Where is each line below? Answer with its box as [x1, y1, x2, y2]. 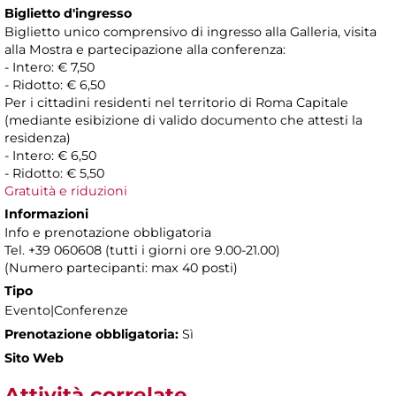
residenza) [4, 130, 71, 147]
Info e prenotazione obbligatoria [4, 225, 211, 241]
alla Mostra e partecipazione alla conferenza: [4, 42, 286, 58]
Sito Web [4, 350, 64, 367]
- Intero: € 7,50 [4, 59, 95, 76]
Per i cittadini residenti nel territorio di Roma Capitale [4, 95, 348, 111]
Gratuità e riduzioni [4, 183, 127, 200]
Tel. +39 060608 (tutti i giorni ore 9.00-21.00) [4, 242, 280, 259]
